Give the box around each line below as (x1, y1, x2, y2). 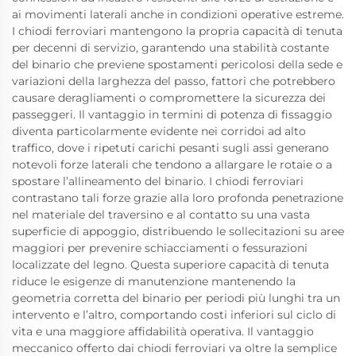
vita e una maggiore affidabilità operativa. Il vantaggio (12, 324, 314, 339)
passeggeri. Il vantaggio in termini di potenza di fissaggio (12, 107, 332, 122)
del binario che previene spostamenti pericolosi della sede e (12, 57, 342, 72)
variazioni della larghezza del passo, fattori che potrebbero (12, 74, 335, 89)
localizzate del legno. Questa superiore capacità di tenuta (12, 257, 329, 273)
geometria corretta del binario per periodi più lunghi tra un (12, 291, 340, 306)
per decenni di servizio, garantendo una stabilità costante (12, 41, 329, 56)
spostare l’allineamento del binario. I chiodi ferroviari (12, 174, 304, 189)
